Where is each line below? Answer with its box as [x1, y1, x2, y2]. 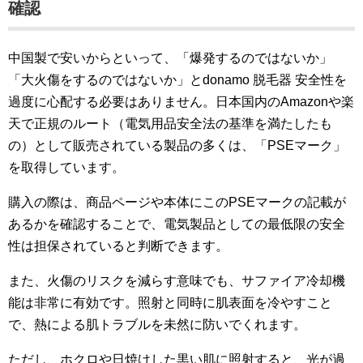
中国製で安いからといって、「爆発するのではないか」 [8, 50, 332, 65]
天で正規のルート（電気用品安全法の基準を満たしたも [8, 116, 332, 130]
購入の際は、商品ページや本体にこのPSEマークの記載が [8, 194, 346, 209]
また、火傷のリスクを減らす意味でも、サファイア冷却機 [8, 273, 345, 288]
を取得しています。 [8, 160, 125, 174]
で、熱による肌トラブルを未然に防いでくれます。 [8, 317, 306, 331]
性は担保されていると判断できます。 [8, 238, 228, 253]
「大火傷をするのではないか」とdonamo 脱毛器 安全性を [8, 72, 347, 87]
